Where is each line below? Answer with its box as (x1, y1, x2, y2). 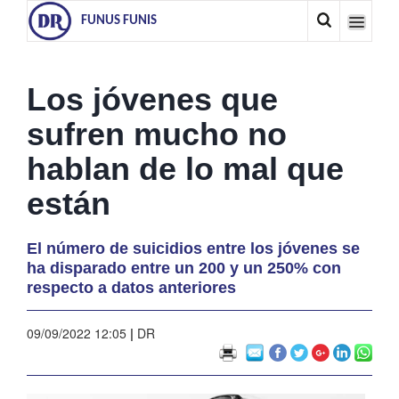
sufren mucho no (27, 116, 287, 152)
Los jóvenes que (27, 81, 278, 118)
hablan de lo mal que (27, 151, 344, 187)
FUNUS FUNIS (81, 14, 157, 28)
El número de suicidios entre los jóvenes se (27, 240, 360, 257)
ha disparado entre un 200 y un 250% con (27, 259, 341, 277)
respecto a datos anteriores (27, 279, 236, 297)
